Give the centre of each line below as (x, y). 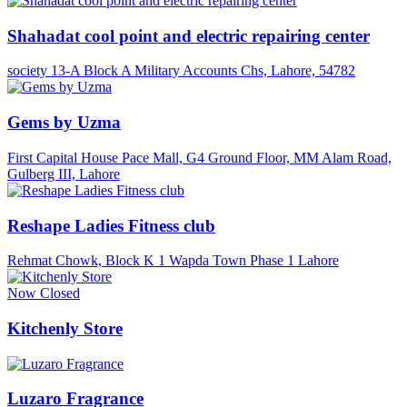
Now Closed (44, 293)
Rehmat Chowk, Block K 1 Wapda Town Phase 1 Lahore (173, 261)
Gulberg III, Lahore (64, 174)
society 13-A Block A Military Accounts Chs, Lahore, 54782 (181, 71)
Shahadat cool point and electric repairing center (189, 35)
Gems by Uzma (64, 123)
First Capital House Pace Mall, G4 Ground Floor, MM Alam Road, (199, 157)
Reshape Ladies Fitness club (111, 225)
